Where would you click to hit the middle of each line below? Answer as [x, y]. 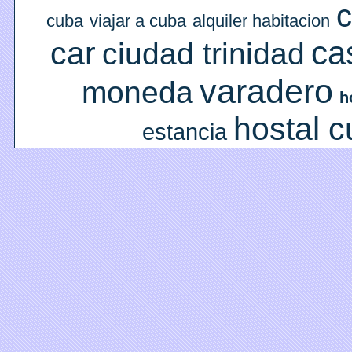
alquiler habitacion [261, 21]
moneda [137, 93]
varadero [266, 92]
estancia [184, 132]
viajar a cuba [137, 21]
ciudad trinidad [203, 54]
